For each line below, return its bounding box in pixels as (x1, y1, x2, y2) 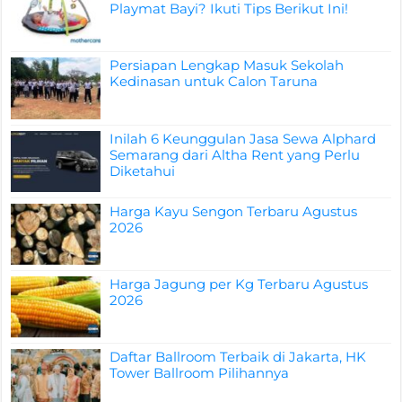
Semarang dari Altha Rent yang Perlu (109, 145, 361, 163)
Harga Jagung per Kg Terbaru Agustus (109, 275, 369, 293)
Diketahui (109, 162, 176, 179)
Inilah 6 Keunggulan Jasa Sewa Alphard (109, 129, 377, 147)
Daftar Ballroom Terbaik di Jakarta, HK (109, 348, 367, 366)
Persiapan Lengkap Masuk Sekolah (109, 57, 345, 74)
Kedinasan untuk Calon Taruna (109, 73, 319, 91)
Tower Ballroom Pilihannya (109, 364, 290, 382)
